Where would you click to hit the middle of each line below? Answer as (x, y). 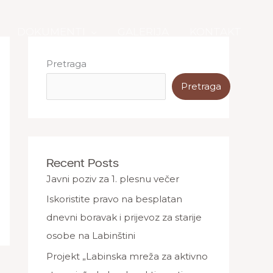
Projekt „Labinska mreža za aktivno (127, 256)
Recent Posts (83, 162)
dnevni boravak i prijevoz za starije (124, 218)
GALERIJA (143, 31)
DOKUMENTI (51, 31)
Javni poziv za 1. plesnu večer (113, 179)
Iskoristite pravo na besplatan (114, 199)
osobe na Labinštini (91, 236)
